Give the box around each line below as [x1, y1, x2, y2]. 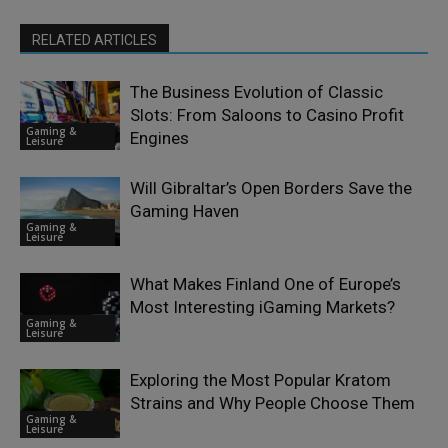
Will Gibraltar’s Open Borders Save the [130, 178, 412, 199]
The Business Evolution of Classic [130, 82, 383, 103]
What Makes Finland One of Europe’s [130, 274, 401, 295]
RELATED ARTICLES [32, 32, 157, 49]
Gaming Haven [130, 201, 239, 222]
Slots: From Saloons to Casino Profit [130, 105, 404, 126]
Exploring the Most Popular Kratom [130, 370, 391, 391]
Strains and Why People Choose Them [130, 393, 415, 414]
